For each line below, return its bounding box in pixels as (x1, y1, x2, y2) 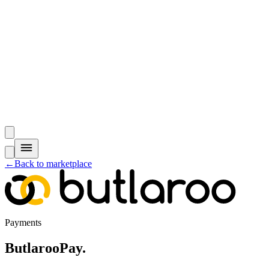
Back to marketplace (14, 159, 92, 169)
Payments (5, 217, 41, 228)
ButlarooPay (5, 240, 82, 256)
